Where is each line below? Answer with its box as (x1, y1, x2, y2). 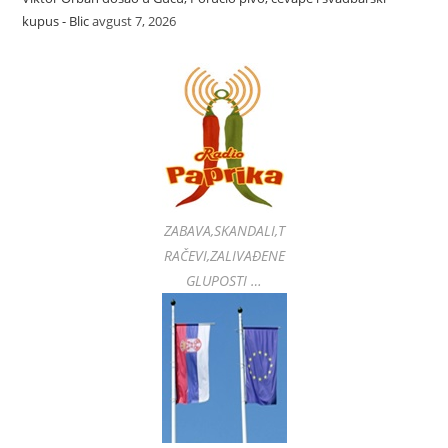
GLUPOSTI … (186, 271, 262, 291)
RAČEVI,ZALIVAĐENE (163, 246, 285, 266)
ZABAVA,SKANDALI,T (163, 221, 285, 241)
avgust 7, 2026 (92, 12, 177, 31)
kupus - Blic (22, 12, 90, 31)
